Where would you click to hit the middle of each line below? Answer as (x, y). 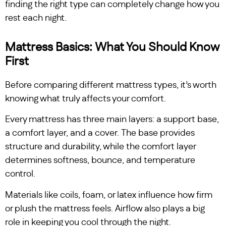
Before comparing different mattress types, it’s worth (111, 86)
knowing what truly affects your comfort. (86, 99)
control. (20, 174)
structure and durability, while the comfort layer (100, 147)
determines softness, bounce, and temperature (100, 161)
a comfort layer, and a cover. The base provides (100, 133)
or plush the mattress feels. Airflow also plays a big (105, 209)
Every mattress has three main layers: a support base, (112, 120)
